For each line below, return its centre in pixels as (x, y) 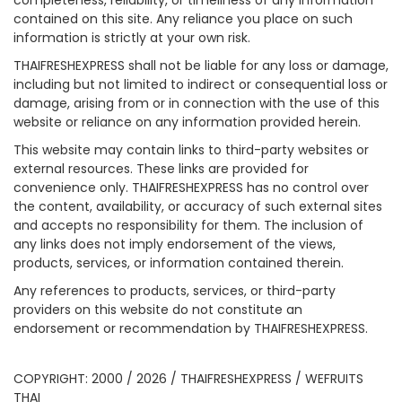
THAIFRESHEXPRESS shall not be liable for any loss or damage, (201, 66)
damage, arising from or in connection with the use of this (197, 104)
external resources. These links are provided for (161, 169)
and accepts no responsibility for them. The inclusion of (188, 226)
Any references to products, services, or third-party (175, 291)
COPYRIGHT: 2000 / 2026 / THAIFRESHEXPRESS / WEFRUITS (188, 379)
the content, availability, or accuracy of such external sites (198, 207)
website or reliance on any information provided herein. (187, 122)
